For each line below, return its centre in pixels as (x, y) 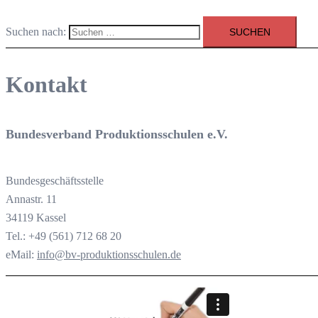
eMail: (21, 255)
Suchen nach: (36, 31)
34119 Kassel (36, 218)
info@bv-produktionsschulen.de (109, 255)
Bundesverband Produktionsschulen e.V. (117, 135)
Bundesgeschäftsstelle (55, 181)
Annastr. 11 (31, 199)
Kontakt (46, 84)
